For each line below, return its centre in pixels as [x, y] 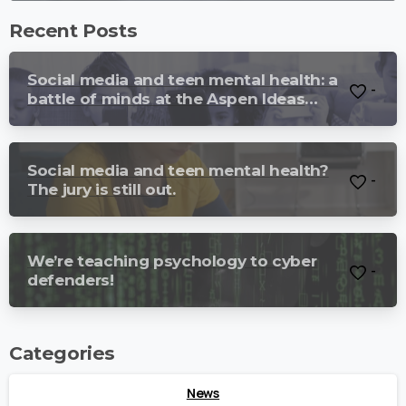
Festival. [60, 118]
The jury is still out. [101, 189]
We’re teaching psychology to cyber [172, 261]
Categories [62, 353]
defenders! [71, 280]
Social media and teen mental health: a [183, 80]
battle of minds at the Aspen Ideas [166, 99]
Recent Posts [73, 31]
